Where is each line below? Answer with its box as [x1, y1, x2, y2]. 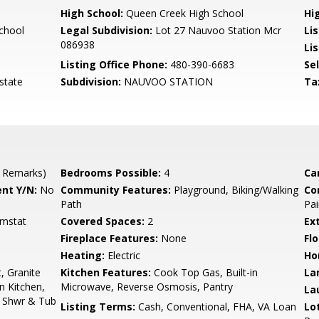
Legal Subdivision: [61, 23, 153, 37]
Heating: [61, 249, 105, 262]
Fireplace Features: [61, 231, 159, 245]
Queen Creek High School [123, 6, 244, 20]
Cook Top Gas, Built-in [151, 266, 258, 279]
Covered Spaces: [61, 214, 145, 228]
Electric [105, 249, 141, 262]
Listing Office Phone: [61, 58, 168, 71]
